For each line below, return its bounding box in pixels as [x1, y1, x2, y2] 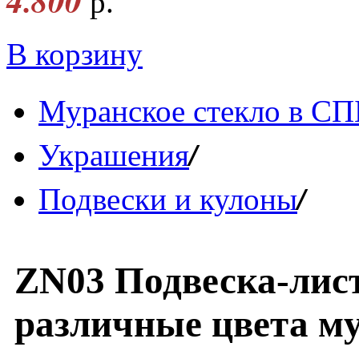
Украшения [38, 138, 189, 173]
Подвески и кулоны [38, 182, 297, 217]
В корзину [6, 37, 143, 72]
